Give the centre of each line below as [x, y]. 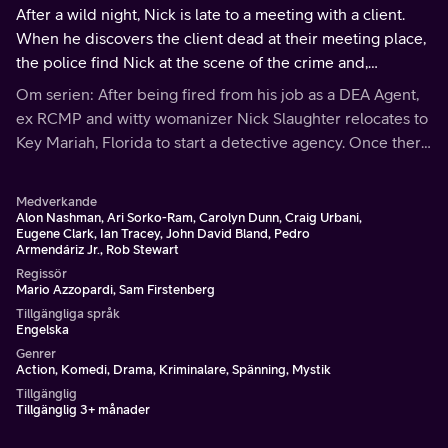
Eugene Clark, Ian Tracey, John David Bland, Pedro [163, 233]
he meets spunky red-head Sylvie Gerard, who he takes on [222, 166]
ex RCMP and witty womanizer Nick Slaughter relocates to [222, 118]
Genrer [36, 353]
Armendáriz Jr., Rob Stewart [97, 249]
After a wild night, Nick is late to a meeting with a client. [210, 14]
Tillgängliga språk [68, 313]
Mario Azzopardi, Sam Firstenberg [115, 289]
